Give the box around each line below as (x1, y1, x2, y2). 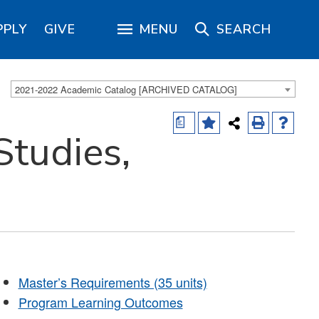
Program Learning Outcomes (18, 293, 183, 311)
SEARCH (216, 21, 271, 38)
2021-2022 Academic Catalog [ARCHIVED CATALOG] (15, 83, 237, 97)
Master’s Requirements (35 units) (18, 273, 207, 291)
